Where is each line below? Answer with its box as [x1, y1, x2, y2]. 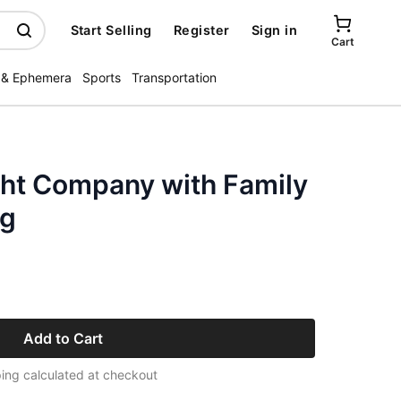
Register [173, 22, 230, 38]
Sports [82, 70, 121, 85]
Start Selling [70, 22, 152, 38]
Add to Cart [22, 329, 103, 347]
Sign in [251, 22, 297, 38]
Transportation [132, 70, 217, 85]
